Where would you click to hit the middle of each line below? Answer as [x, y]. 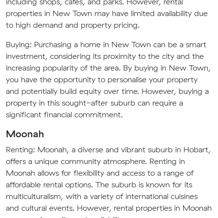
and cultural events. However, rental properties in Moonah [109, 208]
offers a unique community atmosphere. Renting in [95, 161]
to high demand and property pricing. [73, 25]
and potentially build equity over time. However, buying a [107, 91]
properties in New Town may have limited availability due [107, 13]
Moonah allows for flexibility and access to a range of [100, 173]
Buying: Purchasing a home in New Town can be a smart [106, 44]
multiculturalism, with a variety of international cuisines [102, 196]
